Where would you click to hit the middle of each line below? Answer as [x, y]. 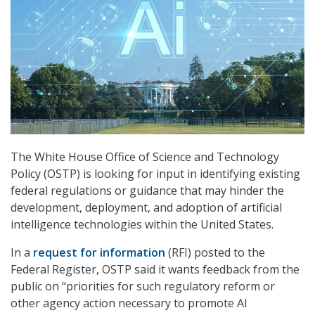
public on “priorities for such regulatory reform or [143, 287]
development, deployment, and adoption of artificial [146, 208]
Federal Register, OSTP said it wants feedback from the [155, 270]
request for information [99, 253]
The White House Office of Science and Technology [145, 157]
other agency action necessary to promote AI [129, 303]
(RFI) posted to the [215, 253]
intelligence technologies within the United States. [142, 225]
